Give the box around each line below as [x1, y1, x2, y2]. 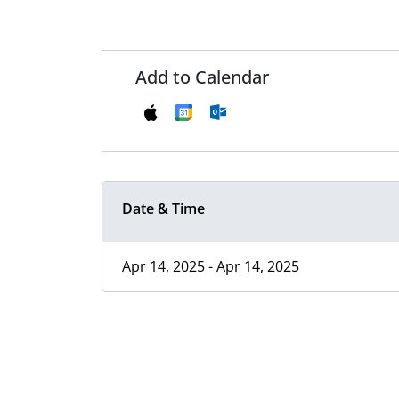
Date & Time [122, 199, 205, 219]
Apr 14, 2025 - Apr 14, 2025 [122, 256, 299, 277]
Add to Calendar [135, 65, 269, 90]
